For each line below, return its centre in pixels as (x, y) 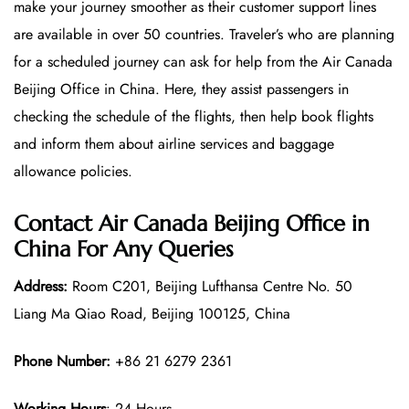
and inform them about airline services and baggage (174, 143)
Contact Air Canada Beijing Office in (192, 224)
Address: (41, 287)
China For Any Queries (124, 250)
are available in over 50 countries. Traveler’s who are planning (204, 34)
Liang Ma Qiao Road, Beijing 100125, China (152, 314)
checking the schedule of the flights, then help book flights (194, 116)
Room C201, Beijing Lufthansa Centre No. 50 (210, 287)
